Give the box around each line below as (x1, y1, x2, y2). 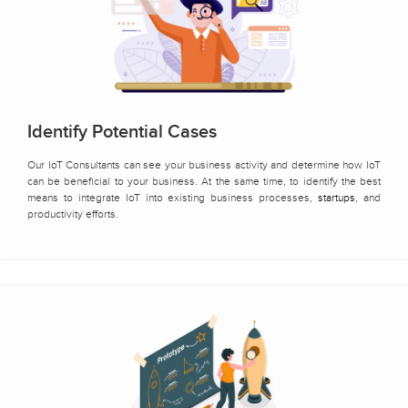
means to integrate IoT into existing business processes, (27, 190, 319, 204)
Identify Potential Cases (27, 120, 217, 143)
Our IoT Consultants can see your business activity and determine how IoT (27, 158, 381, 171)
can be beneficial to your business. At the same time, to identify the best (27, 174, 381, 188)
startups (318, 190, 356, 204)
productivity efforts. (27, 207, 118, 220)
